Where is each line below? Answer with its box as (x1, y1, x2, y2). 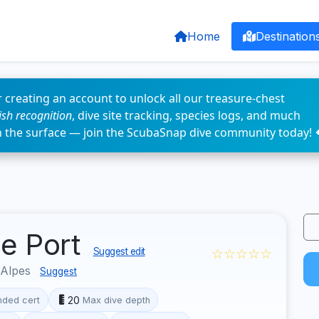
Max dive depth (82, 294, 150, 305)
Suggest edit (93, 246, 145, 257)
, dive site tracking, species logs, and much (72, 108, 300, 123)
